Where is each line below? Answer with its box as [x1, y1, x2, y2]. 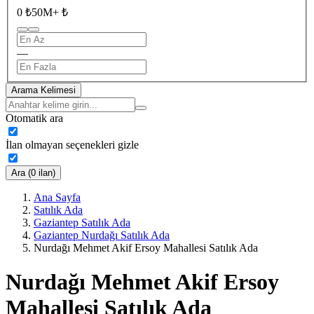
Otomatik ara [6, 111, 63, 124]
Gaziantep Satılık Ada [34, 216, 130, 228]
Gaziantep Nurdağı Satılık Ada [34, 228, 170, 241]
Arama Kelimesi [11, 84, 76, 95]
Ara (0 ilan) [11, 167, 55, 178]
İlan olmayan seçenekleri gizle [6, 138, 139, 151]
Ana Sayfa [34, 191, 81, 203]
